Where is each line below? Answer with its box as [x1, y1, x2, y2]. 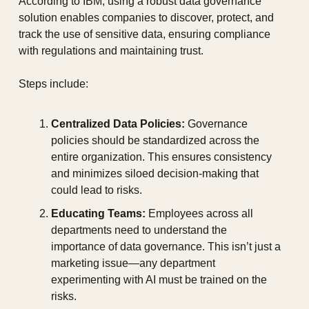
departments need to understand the [51, 224, 227, 237]
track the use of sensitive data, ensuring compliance [19, 28, 270, 41]
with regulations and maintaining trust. [19, 45, 203, 57]
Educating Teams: [51, 208, 146, 220]
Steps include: [19, 78, 88, 90]
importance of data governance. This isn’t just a [51, 241, 281, 253]
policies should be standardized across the [51, 134, 259, 147]
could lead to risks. [51, 184, 142, 197]
